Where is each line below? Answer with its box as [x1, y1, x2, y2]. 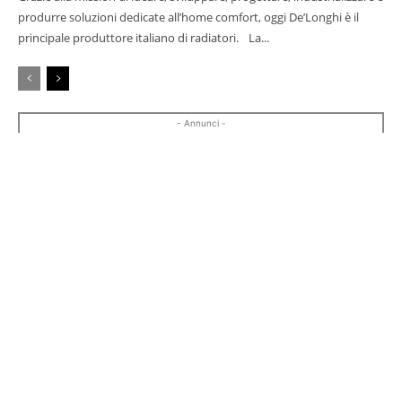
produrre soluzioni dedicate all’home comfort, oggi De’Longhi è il [18, 8, 359, 25]
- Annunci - [176, 117, 226, 128]
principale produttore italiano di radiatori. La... [18, 29, 269, 46]
